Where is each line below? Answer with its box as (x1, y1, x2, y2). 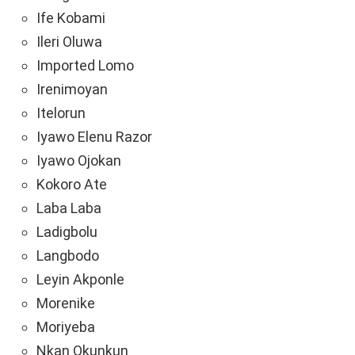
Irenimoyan (36, 81, 108, 98)
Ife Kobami (36, 10, 105, 27)
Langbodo (36, 247, 99, 265)
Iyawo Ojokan (36, 152, 121, 170)
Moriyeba (36, 319, 95, 336)
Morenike (36, 295, 95, 312)
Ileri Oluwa (36, 33, 102, 51)
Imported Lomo (36, 57, 134, 74)
